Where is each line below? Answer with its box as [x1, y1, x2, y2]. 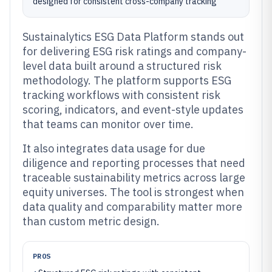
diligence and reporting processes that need [22, 156, 245, 170]
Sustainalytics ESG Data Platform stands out [22, 30, 244, 44]
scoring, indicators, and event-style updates [22, 103, 243, 117]
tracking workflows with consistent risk [22, 88, 220, 102]
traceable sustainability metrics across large [22, 171, 245, 185]
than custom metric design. [22, 214, 160, 228]
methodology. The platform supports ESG [22, 73, 231, 87]
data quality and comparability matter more [22, 200, 242, 214]
